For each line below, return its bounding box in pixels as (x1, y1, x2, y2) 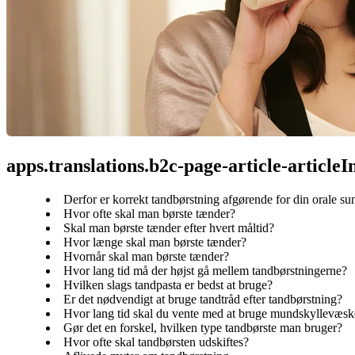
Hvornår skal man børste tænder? (63, 249, 229, 263)
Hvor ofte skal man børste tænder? (63, 206, 235, 220)
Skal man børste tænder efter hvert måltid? (63, 220, 274, 235)
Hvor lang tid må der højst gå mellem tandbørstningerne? (63, 263, 347, 277)
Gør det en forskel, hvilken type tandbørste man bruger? (63, 320, 342, 334)
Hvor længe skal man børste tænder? (63, 235, 246, 249)
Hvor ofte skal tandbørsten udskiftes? (63, 334, 249, 349)
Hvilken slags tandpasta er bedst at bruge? (63, 277, 273, 292)
